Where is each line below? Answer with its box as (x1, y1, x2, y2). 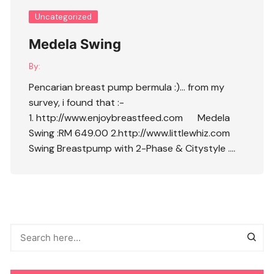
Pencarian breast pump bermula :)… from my (29, 80, 225, 94)
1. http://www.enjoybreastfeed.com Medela (29, 111, 231, 124)
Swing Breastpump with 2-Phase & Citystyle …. (29, 141, 236, 155)
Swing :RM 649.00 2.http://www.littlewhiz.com (29, 126, 231, 139)
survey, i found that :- (29, 95, 125, 109)
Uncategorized (35, 11, 92, 22)
